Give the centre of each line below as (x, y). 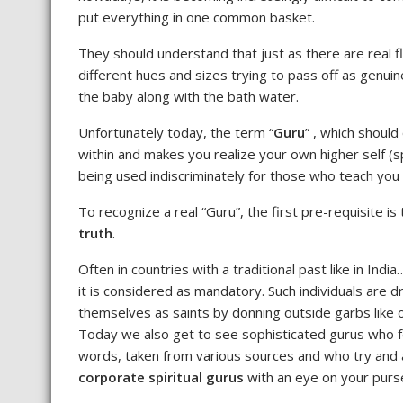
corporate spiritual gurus (161, 377)
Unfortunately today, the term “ (176, 132)
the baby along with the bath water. (188, 96)
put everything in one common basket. (197, 17)
